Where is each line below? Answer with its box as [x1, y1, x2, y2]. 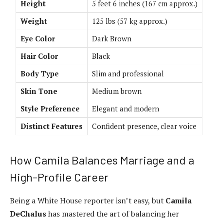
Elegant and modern [92, 104, 159, 114]
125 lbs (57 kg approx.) [92, 16, 167, 26]
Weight [20, 16, 47, 26]
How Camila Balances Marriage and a [10, 153, 194, 167]
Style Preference [20, 104, 80, 114]
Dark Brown [92, 34, 131, 44]
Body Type [20, 69, 59, 79]
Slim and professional [92, 69, 164, 79]
